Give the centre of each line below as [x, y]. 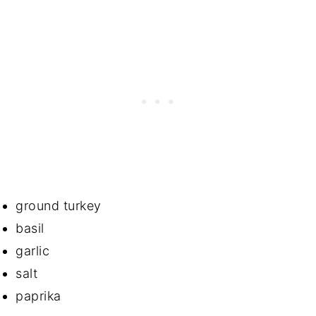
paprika [38, 296]
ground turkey [59, 205]
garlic [35, 250]
